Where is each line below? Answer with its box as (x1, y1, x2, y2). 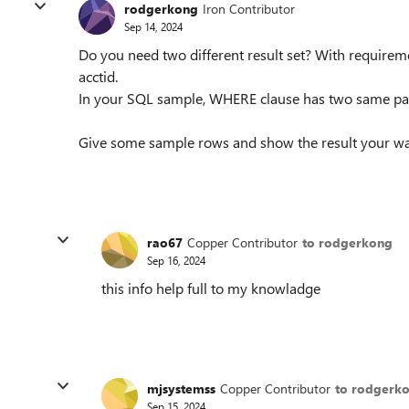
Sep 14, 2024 (124, 18, 183, 34)
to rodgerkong (302, 233, 393, 251)
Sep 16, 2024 (147, 252, 205, 267)
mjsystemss (147, 379, 215, 397)
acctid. (79, 67, 118, 86)
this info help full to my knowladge (101, 278, 320, 298)
